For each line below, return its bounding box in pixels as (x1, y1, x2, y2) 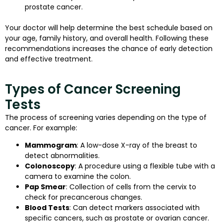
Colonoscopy (25, 161, 75, 171)
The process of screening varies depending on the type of (5, 112, 207, 122)
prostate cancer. (25, 2, 83, 12)
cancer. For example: (5, 122, 77, 133)
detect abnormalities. (25, 151, 100, 161)
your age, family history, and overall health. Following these (5, 33, 209, 44)
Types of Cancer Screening (5, 80, 181, 98)
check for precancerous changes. (25, 192, 142, 203)
